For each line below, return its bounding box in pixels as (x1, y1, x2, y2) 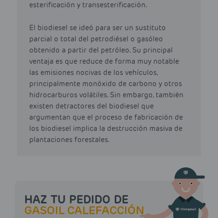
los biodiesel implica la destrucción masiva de (29, 124, 182, 133)
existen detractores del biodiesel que (29, 102, 154, 111)
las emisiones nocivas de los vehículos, (29, 68, 158, 77)
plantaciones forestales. (29, 135, 109, 145)
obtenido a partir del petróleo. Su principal (29, 46, 173, 55)
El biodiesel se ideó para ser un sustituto (29, 23, 166, 33)
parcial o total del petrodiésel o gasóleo (29, 35, 163, 44)
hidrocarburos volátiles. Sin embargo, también (29, 91, 183, 100)
